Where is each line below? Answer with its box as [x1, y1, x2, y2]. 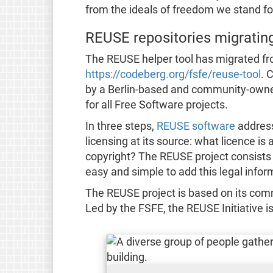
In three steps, [85, 119, 157, 132]
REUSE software [156, 119, 235, 132]
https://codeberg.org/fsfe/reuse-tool [85, 68, 261, 80]
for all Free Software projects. [85, 98, 228, 111]
